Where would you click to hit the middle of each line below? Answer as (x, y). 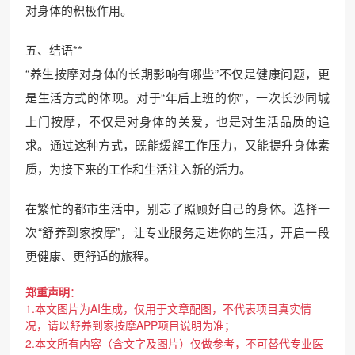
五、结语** (54, 49)
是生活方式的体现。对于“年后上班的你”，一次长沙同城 (177, 97)
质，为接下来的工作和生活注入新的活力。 (138, 168)
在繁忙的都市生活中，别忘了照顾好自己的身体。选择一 (177, 208)
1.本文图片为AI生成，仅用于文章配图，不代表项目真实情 (168, 308)
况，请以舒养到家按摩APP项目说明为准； (130, 324)
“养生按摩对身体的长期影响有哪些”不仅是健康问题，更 (177, 73)
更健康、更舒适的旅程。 (91, 255)
